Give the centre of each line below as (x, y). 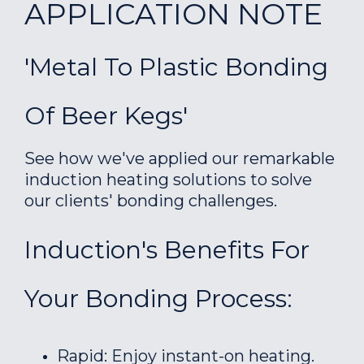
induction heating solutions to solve (168, 180)
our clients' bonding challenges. (151, 201)
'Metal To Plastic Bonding (176, 67)
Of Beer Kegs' (106, 116)
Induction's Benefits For (167, 250)
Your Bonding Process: (158, 299)
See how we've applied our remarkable (180, 158)
